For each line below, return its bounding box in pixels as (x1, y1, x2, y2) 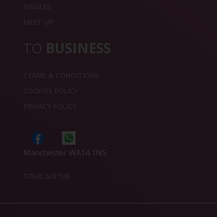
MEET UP (23, 17, 53, 27)
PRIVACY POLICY (23, 101, 77, 111)
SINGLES (23, 1, 51, 11)
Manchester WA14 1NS (23, 147, 107, 158)
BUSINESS (46, 39, 111, 58)
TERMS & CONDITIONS (23, 70, 99, 80)
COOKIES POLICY (23, 86, 78, 95)
